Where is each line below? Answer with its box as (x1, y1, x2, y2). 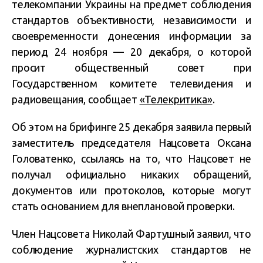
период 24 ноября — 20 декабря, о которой (12, 46, 251, 58)
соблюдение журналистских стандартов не (12, 244, 251, 255)
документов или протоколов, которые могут (12, 184, 251, 196)
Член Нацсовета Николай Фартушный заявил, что (12, 228, 251, 240)
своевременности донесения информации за (12, 30, 251, 42)
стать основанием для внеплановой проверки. (12, 200, 235, 212)
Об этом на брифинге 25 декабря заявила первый (12, 121, 251, 133)
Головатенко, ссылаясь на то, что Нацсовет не (12, 153, 251, 164)
